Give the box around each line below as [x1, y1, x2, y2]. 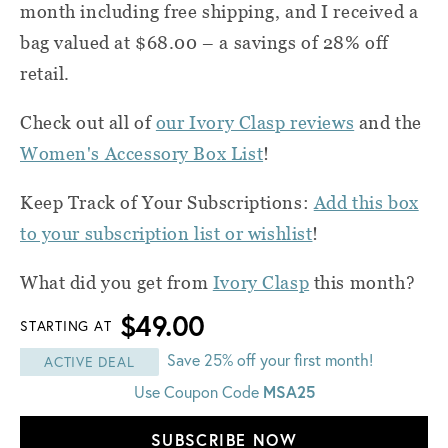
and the [354, 111, 422, 133]
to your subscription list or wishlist [20, 222, 313, 244]
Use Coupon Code [133, 380, 263, 402]
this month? [309, 271, 416, 293]
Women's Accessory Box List [20, 142, 264, 164]
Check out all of [20, 111, 156, 133]
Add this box [313, 191, 419, 213]
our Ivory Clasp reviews [155, 111, 355, 133]
